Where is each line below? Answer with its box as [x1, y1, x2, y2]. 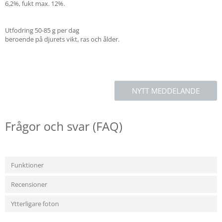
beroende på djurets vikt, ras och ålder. [5, 35, 119, 44]
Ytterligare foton [11, 199, 59, 208]
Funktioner [11, 161, 44, 169]
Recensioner [11, 180, 47, 189]
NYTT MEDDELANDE [132, 86, 200, 96]
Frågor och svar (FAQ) [5, 118, 122, 134]
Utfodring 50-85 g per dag [5, 26, 79, 35]
